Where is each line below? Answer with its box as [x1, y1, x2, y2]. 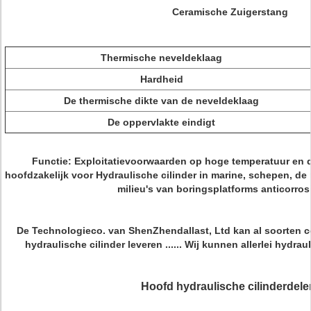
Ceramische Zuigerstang [172, 6, 288, 17]
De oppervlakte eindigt [108, 117, 215, 128]
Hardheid [140, 74, 183, 85]
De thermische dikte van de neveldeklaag [64, 95, 259, 106]
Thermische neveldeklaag [101, 52, 222, 63]
